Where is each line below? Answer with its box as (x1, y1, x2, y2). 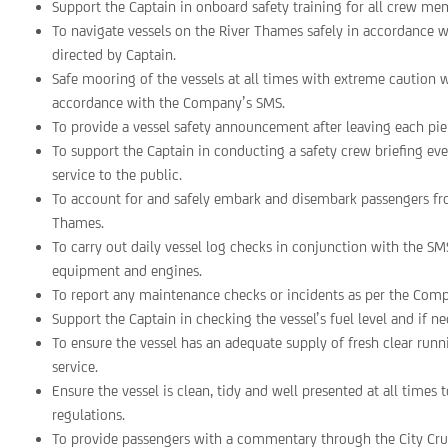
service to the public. (52, 166, 183, 183)
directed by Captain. (52, 46, 177, 63)
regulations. (52, 406, 126, 423)
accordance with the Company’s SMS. (52, 94, 286, 111)
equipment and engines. (52, 262, 203, 279)
